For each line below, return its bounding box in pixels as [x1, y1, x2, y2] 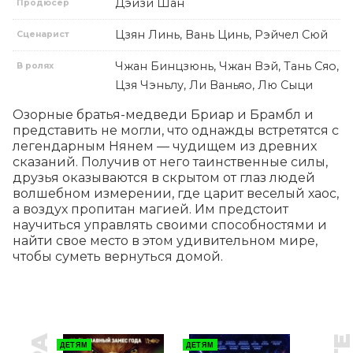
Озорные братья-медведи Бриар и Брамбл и [13, 107, 314, 123]
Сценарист [17, 29, 70, 40]
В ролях [17, 61, 54, 72]
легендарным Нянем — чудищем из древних [13, 139, 317, 154]
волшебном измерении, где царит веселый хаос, [13, 186, 339, 202]
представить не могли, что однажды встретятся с [13, 123, 339, 139]
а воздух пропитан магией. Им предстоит [13, 202, 288, 217]
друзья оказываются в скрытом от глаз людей [13, 170, 315, 186]
